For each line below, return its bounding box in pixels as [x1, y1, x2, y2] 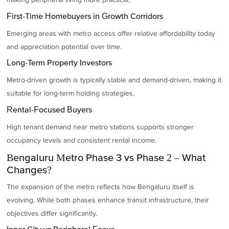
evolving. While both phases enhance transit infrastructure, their [7, 195, 210, 204]
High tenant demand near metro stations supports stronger [7, 123, 194, 132]
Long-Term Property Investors [7, 58, 112, 67]
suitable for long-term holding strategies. [7, 89, 135, 98]
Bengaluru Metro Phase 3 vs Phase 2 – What [7, 152, 206, 164]
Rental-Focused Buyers [7, 104, 93, 114]
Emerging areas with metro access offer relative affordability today [7, 29, 216, 38]
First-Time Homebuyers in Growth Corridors [7, 11, 164, 20]
